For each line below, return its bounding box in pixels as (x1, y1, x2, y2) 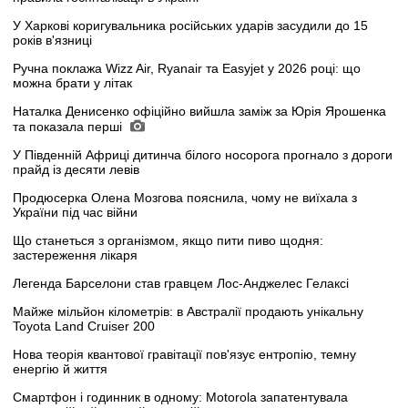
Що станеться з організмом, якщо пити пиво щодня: (13, 232, 323, 248)
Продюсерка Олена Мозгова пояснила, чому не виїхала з (13, 189, 357, 205)
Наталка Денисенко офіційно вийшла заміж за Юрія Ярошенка (13, 103, 386, 118)
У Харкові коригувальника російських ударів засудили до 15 (13, 17, 368, 33)
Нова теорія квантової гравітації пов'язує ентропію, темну (13, 346, 356, 362)
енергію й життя (13, 361, 107, 376)
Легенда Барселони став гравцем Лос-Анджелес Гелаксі (13, 275, 349, 291)
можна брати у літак (13, 75, 132, 90)
